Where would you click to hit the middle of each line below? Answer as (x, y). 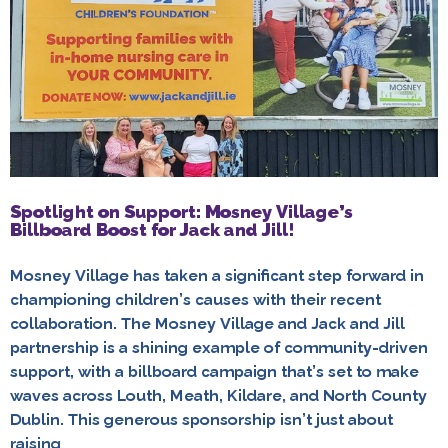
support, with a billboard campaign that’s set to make (214, 372)
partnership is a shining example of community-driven (219, 348)
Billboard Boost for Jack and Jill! (152, 230)
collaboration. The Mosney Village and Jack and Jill (207, 324)
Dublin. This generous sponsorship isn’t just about (201, 420)
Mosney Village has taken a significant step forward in (217, 276)
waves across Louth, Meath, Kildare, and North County (218, 396)
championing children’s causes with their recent (195, 300)
